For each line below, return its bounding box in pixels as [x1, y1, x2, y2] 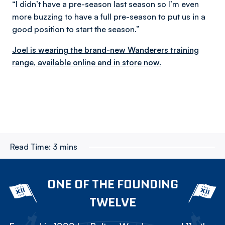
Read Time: [10, 142, 51, 152]
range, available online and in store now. [12, 57, 161, 67]
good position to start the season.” [12, 24, 140, 34]
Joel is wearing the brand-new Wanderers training [12, 45, 199, 55]
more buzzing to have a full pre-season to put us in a [12, 12, 205, 22]
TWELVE [89, 194, 136, 209]
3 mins [53, 142, 77, 152]
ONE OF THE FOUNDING [47, 176, 178, 191]
